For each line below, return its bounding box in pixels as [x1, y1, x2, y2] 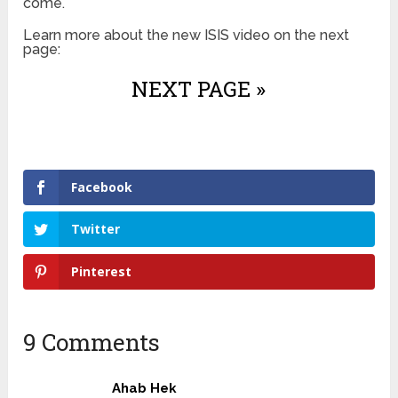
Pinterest [71, 263, 132, 281]
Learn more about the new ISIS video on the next [23, 26, 350, 44]
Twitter [71, 220, 121, 238]
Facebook [71, 178, 133, 195]
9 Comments [23, 327, 161, 358]
